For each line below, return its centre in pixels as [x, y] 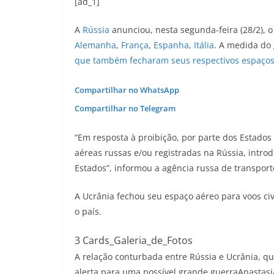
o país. [88, 211]
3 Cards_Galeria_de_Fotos [134, 240]
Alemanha [95, 45]
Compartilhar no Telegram [125, 108]
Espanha [171, 45]
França [135, 45]
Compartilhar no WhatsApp [127, 90]
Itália [204, 45]
